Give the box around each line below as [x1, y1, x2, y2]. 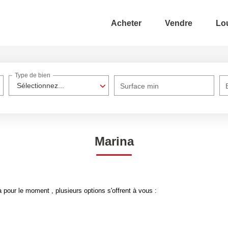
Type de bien [15, 72, 51, 79]
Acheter [111, 18, 141, 27]
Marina [94, 134, 134, 148]
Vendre [165, 18, 192, 27]
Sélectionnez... [17, 81, 65, 90]
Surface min [120, 82, 159, 90]
